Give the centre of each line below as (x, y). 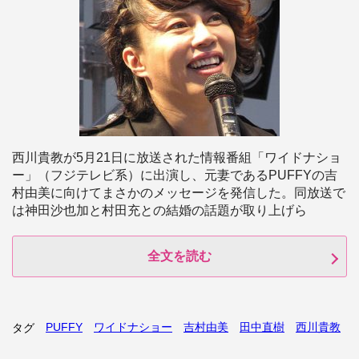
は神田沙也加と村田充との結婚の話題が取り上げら (159, 210)
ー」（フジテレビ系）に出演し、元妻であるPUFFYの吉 (175, 175)
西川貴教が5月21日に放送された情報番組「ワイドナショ (177, 157)
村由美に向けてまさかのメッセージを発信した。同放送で (179, 193)
